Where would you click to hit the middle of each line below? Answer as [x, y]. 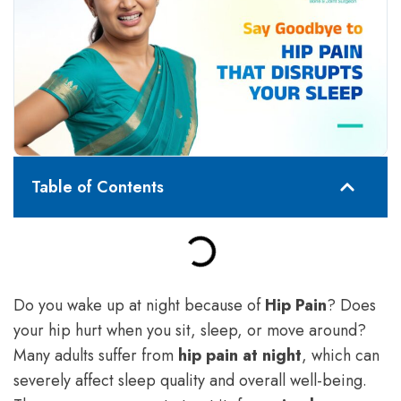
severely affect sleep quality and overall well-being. [190, 380]
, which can [341, 355]
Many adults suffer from [96, 355]
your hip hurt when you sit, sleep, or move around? [190, 330]
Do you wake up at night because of [139, 305]
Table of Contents [98, 187]
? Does [351, 305]
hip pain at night [240, 355]
